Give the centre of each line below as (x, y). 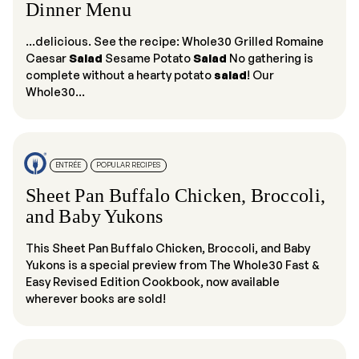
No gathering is (270, 57)
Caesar (47, 57)
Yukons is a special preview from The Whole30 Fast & (173, 264)
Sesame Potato (148, 57)
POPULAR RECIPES (129, 165)
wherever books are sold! (96, 298)
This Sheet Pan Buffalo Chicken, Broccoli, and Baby (168, 247)
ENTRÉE (69, 165)
